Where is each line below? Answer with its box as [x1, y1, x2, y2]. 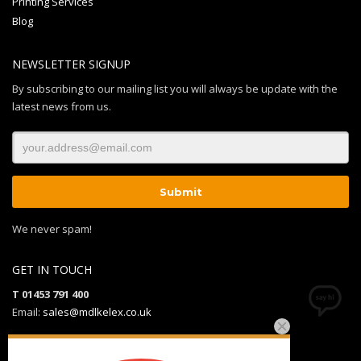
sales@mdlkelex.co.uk [43, 304, 151, 319]
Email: [12, 304, 43, 319]
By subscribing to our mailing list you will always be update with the [12, 81, 338, 96]
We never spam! [12, 221, 92, 236]
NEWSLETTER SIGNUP [12, 56, 131, 72]
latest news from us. [12, 98, 111, 114]
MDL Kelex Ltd [12, 338, 80, 353]
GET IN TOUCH [12, 261, 92, 277]
